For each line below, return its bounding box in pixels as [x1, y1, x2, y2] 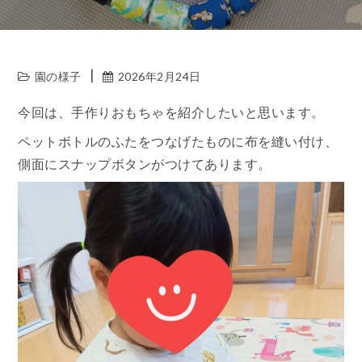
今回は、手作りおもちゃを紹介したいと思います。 [18, 104, 325, 120]
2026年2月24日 [117, 69, 201, 83]
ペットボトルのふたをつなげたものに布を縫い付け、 [18, 133, 339, 149]
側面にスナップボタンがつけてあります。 [18, 156, 271, 171]
